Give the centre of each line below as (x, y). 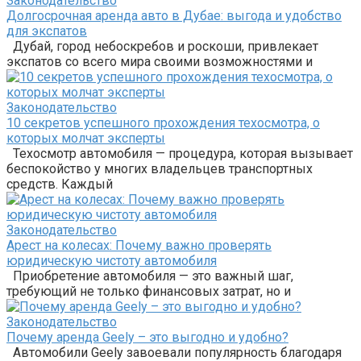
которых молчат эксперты (86, 138)
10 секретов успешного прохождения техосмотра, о (163, 122)
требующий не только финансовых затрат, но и (149, 291)
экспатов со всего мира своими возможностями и (160, 61)
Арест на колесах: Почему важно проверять (139, 245)
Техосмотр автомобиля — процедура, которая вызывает (180, 153)
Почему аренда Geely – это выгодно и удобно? (147, 337)
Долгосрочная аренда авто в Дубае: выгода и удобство (174, 15)
